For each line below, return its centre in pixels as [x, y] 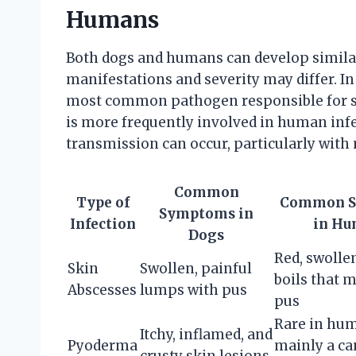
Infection [103, 224]
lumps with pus [193, 290]
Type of [103, 203]
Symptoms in [206, 214]
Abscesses [102, 290]
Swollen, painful [196, 269]
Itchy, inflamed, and [206, 335]
